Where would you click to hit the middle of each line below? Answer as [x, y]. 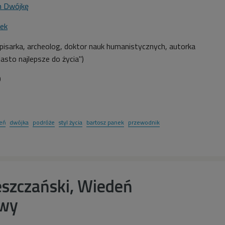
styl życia [71, 122]
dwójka [19, 122]
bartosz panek [105, 122]
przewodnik [144, 122]
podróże [44, 122]
